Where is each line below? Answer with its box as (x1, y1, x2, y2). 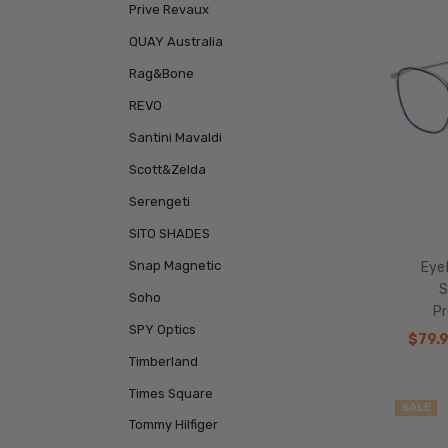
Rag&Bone (128, 66, 194, 82)
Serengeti (128, 194, 190, 210)
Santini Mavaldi (128, 130, 222, 146)
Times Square (128, 385, 213, 401)
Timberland (128, 353, 198, 369)
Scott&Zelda (128, 162, 206, 178)
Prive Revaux (128, 2, 209, 18)
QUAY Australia (128, 34, 223, 50)
